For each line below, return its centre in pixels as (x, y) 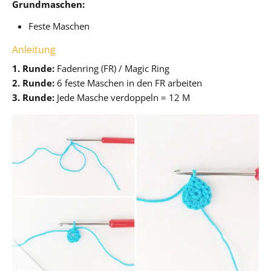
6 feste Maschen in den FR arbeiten (128, 83)
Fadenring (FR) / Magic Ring (112, 68)
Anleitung (34, 49)
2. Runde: (33, 83)
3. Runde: (33, 97)
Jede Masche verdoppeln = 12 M (122, 97)
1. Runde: (33, 68)
